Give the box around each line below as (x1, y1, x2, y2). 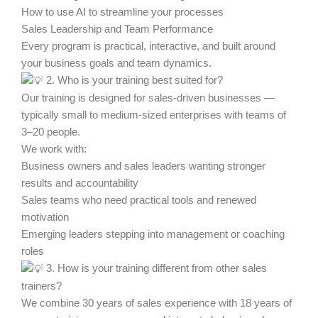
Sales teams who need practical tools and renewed (21, 194, 256, 206)
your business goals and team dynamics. (21, 57, 212, 69)
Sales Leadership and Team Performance (21, 23, 213, 35)
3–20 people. (21, 126, 80, 138)
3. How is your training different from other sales (43, 262, 267, 274)
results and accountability (21, 177, 138, 189)
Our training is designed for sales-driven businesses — (21, 92, 275, 104)
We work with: (21, 143, 87, 155)
